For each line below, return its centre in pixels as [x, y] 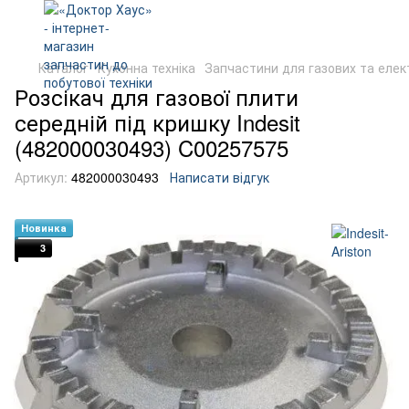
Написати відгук [220, 177]
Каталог [63, 68]
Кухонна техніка [147, 68]
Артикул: [41, 177]
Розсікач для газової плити [157, 96]
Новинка [44, 228]
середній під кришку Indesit [157, 122]
